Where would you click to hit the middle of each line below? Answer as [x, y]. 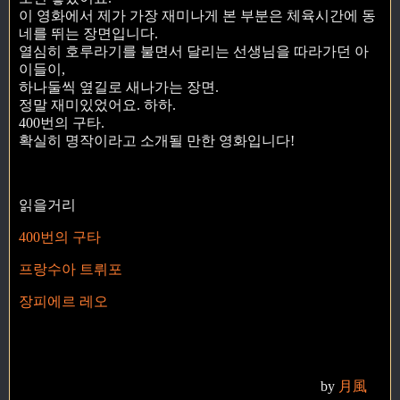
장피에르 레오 [63, 301]
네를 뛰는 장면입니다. [88, 34]
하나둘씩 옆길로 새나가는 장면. [119, 87]
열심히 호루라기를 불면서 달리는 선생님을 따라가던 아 [194, 52]
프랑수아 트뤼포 [71, 269]
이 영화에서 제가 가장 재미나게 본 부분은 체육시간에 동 [197, 16]
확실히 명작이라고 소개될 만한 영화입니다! [157, 141]
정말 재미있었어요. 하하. [97, 105]
